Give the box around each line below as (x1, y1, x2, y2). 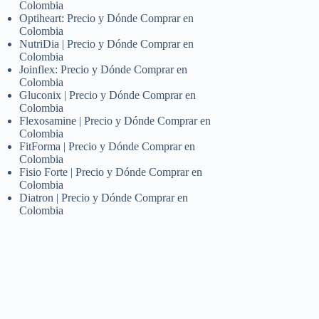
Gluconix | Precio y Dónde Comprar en (19, 88, 197, 101)
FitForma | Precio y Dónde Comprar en (19, 140, 196, 152)
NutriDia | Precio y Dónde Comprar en (19, 37, 194, 50)
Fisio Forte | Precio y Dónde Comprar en (19, 165, 203, 178)
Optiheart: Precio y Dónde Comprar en (19, 11, 194, 24)
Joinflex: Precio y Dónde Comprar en (19, 63, 188, 75)
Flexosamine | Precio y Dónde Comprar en (19, 114, 211, 127)
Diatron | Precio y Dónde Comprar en (19, 191, 189, 204)
